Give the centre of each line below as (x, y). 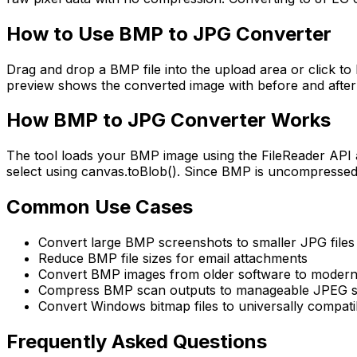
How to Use (63, 33)
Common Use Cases (100, 207)
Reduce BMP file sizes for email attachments (173, 259)
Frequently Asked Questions (137, 342)
